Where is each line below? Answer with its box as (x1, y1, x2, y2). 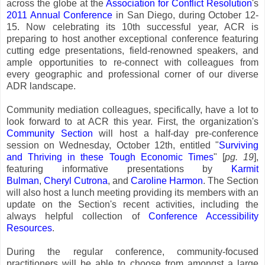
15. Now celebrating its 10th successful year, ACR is (7, 21, 258, 32)
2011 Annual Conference (7, 9, 113, 20)
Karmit (231, 163, 258, 174)
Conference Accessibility (148, 211, 259, 221)
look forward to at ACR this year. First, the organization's (7, 116, 258, 127)
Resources (7, 222, 52, 233)
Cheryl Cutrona (44, 175, 108, 186)
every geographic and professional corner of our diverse (7, 69, 258, 79)
